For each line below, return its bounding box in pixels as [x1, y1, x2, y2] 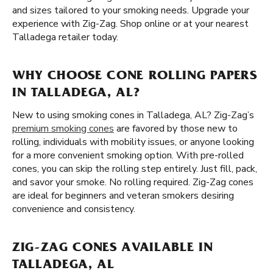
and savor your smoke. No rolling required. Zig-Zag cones [12, 175, 253, 189]
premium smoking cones [12, 122, 114, 135]
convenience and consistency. [12, 202, 135, 216]
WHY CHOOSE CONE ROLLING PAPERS [12, 70, 257, 83]
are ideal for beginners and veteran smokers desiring [12, 189, 234, 202]
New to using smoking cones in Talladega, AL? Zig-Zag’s [12, 108, 254, 122]
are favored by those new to [114, 122, 238, 135]
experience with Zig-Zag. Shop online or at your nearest [12, 17, 249, 30]
